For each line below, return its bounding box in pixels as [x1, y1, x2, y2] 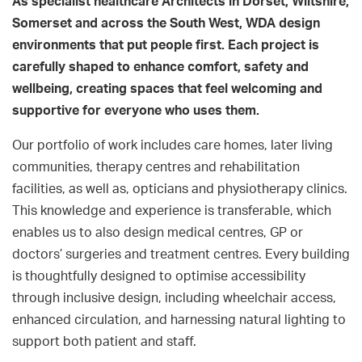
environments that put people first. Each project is [12, 39, 319, 53]
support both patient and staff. [12, 335, 196, 349]
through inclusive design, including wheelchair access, [12, 292, 336, 305]
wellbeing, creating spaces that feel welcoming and [12, 82, 322, 96]
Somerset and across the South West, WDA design [12, 17, 320, 31]
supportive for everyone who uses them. [12, 104, 259, 118]
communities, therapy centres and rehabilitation [12, 161, 300, 175]
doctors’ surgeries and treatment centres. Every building [12, 248, 350, 262]
